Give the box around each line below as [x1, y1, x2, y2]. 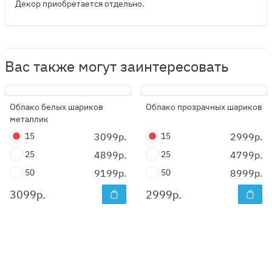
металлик [10, 114, 49, 124]
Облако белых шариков [10, 101, 103, 112]
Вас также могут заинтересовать [5, 56, 228, 76]
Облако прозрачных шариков [146, 101, 262, 112]
